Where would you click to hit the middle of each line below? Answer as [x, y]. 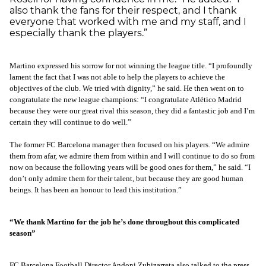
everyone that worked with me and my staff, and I [128, 21]
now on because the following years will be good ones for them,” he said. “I [130, 167]
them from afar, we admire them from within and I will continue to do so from [132, 156]
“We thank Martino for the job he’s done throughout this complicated [124, 222]
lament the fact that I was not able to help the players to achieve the [117, 77]
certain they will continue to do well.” [70, 122]
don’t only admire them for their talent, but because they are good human [126, 179]
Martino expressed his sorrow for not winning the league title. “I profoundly [131, 66]
